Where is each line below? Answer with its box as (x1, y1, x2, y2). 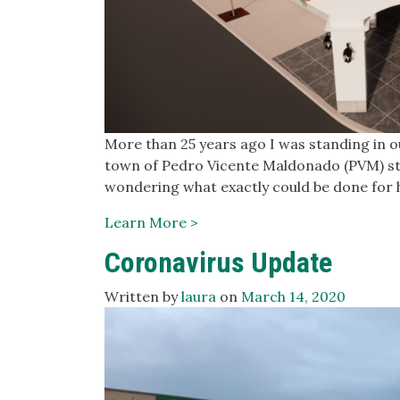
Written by (104, 287, 181, 305)
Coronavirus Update (104, 246, 332, 279)
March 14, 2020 (241, 287, 346, 305)
